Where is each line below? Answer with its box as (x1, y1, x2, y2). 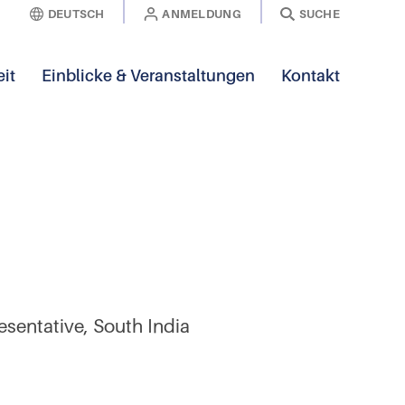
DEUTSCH (47, 6, 105, 21)
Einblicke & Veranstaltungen (42, 66, 256, 85)
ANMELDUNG (162, 6, 241, 21)
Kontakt (281, 66, 340, 85)
